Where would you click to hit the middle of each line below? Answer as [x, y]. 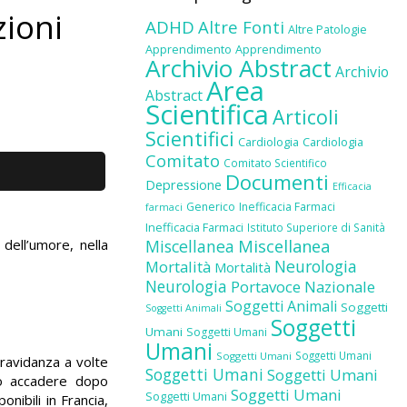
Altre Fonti [241, 27]
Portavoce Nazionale [303, 287]
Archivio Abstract [238, 68]
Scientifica [207, 114]
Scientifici [189, 139]
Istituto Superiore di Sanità [316, 227]
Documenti [277, 182]
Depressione [183, 185]
